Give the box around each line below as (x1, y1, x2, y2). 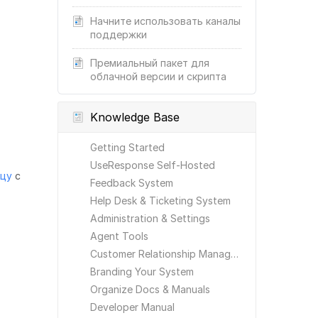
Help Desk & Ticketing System (90, 194, 231, 207)
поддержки (90, 28, 147, 40)
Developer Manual (90, 301, 175, 313)
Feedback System (90, 177, 173, 189)
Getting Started (90, 141, 165, 153)
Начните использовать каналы (90, 15, 241, 27)
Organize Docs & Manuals (90, 283, 210, 295)
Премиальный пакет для (90, 57, 209, 69)
